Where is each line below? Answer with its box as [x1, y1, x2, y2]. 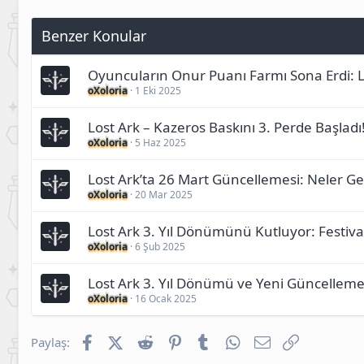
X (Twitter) [123, 332, 181, 349]
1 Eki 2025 [135, 84, 181, 98]
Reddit [155, 332, 192, 349]
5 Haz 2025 [135, 136, 186, 150]
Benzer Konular [41, 26, 146, 46]
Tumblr [213, 332, 253, 349]
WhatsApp [242, 332, 301, 349]
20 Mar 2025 [135, 188, 193, 202]
